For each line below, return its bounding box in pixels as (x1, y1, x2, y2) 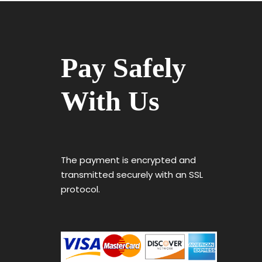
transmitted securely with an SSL (60, 168, 203, 181)
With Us (60, 85, 160, 116)
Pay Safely (60, 51, 186, 83)
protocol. (60, 182, 105, 195)
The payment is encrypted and (60, 153, 196, 166)
